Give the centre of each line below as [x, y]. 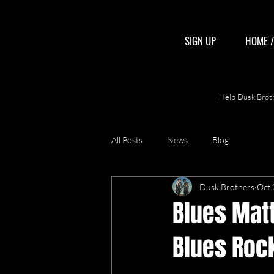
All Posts [127, 139]
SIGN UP [200, 41]
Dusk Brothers [227, 187]
